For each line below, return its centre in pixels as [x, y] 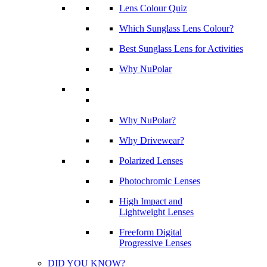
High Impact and [151, 201]
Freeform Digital [150, 232]
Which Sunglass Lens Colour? [176, 28]
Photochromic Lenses [160, 181]
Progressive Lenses [155, 243]
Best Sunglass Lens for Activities [181, 49]
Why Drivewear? [152, 140]
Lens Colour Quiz [153, 8]
